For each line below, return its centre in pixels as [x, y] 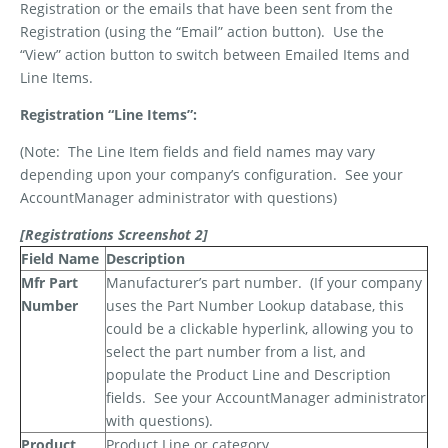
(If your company [366, 283]
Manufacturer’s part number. [204, 283]
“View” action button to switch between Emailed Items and [215, 55]
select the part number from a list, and [236, 352]
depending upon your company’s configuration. [178, 175]
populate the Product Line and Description [248, 375]
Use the [358, 32]
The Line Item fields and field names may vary [221, 152]
